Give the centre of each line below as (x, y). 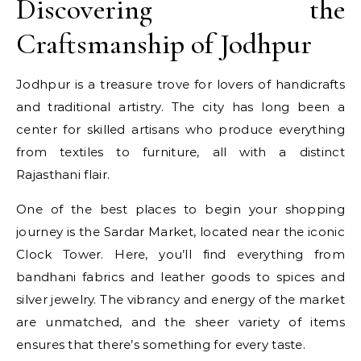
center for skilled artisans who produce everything (180, 129)
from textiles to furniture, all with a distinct (180, 152)
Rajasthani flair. (63, 174)
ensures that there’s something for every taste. (161, 344)
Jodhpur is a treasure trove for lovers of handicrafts (180, 84)
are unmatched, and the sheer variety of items (180, 322)
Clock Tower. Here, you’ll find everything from (180, 254)
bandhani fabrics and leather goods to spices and (180, 277)
